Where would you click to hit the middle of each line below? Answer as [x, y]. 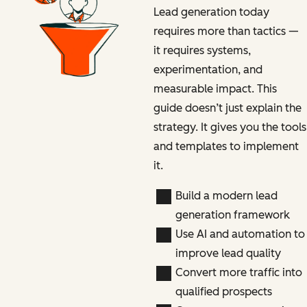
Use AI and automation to [240, 234]
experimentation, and [208, 69]
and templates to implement [226, 146]
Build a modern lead [226, 195]
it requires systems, [202, 50]
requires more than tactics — [226, 31]
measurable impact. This [215, 88]
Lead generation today [211, 12]
